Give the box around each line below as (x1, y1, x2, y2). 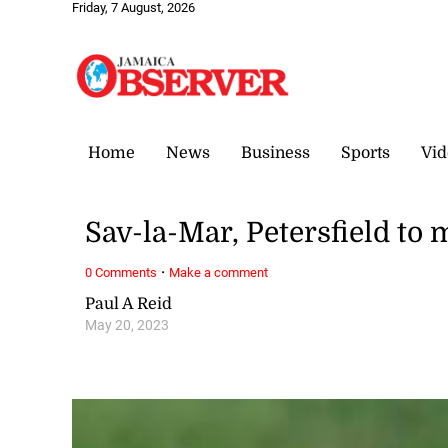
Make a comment (169, 264, 269, 280)
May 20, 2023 (85, 316, 170, 334)
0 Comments (85, 264, 158, 280)
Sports (341, 143, 390, 162)
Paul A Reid (85, 294, 173, 313)
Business (241, 143, 310, 162)
